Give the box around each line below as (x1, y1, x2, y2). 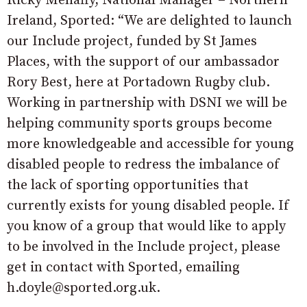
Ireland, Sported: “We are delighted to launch (7, 12, 292, 30)
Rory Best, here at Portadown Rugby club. (7, 74, 270, 92)
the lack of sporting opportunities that (7, 177, 249, 195)
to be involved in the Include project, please (7, 238, 280, 256)
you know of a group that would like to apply (7, 218, 286, 236)
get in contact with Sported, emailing (7, 259, 240, 277)
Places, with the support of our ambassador (7, 53, 280, 71)
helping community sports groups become (7, 115, 272, 133)
